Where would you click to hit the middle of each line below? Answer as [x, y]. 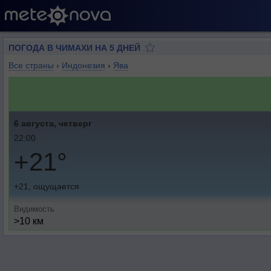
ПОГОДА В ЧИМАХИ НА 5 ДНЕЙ [74, 48]
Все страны [31, 65]
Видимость [34, 209]
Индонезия [83, 65]
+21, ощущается [47, 186]
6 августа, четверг [53, 123]
